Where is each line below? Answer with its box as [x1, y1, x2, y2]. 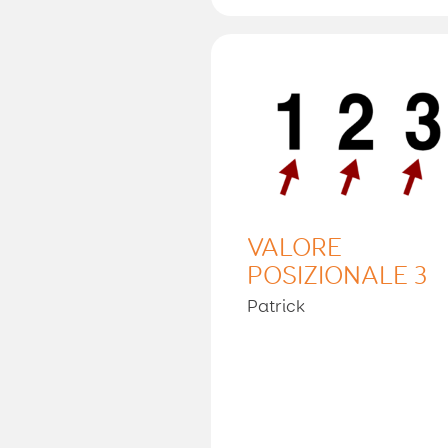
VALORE [247, 235, 343, 262]
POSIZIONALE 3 [247, 263, 428, 290]
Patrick [247, 297, 306, 316]
